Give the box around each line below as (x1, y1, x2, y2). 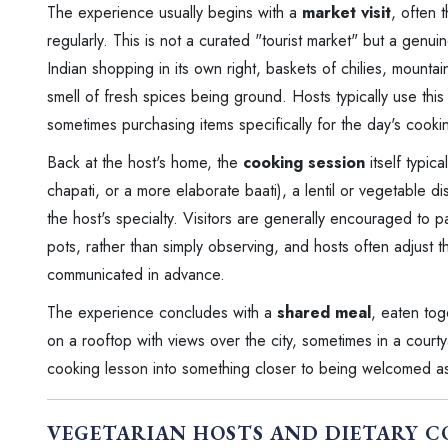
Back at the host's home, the (47, 150, 243, 174)
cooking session (243, 150, 365, 174)
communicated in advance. (47, 262, 225, 286)
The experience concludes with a (47, 300, 277, 324)
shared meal (277, 300, 371, 324)
